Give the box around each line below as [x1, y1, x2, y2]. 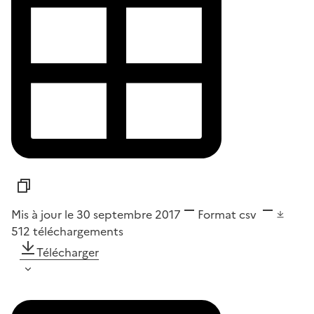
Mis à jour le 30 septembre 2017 [11, 206, 181, 224]
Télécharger [36, 244, 99, 261]
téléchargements [33, 223, 123, 240]
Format [198, 206, 236, 224]
